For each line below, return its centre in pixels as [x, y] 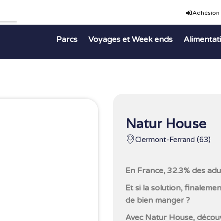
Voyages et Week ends [130, 39]
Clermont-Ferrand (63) [173, 140]
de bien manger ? [157, 200]
